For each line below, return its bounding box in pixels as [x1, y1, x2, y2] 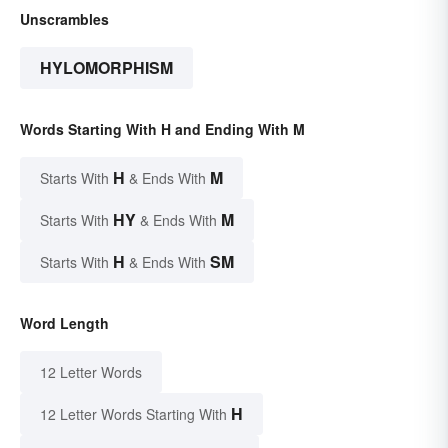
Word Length [20, 313, 109, 334]
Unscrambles [20, 9, 109, 30]
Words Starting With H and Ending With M [20, 119, 305, 140]
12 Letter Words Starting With [40, 404, 227, 425]
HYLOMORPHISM [40, 56, 173, 80]
